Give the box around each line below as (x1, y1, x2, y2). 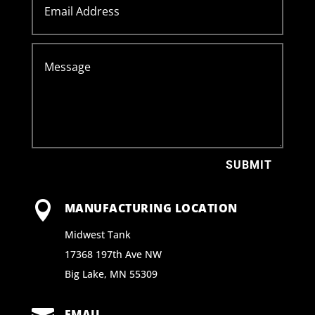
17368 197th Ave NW (64, 247, 162, 262)
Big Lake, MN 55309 (64, 267, 157, 281)
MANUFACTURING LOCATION (64, 200, 238, 217)
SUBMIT (226, 158, 273, 172)
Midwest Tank (64, 228, 131, 242)
